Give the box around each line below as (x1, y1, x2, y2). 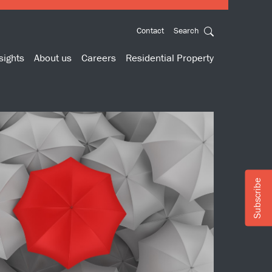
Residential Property (126, 51, 214, 64)
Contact (137, 25, 164, 36)
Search (174, 25, 202, 36)
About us (34, 51, 72, 64)
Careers (81, 51, 116, 64)
